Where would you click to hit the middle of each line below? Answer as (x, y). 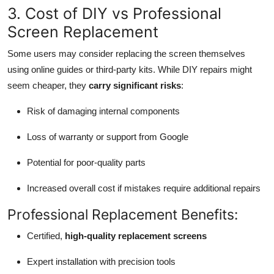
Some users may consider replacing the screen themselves (126, 53)
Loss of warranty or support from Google (108, 136)
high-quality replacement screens (136, 235)
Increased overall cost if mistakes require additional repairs (144, 188)
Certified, (46, 235)
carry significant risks (135, 85)
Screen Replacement (83, 31)
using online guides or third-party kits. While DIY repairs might (130, 69)
